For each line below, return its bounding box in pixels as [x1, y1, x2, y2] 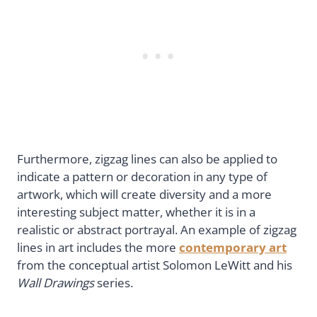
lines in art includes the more [17, 239, 179, 256]
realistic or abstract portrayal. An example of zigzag [17, 221, 296, 238]
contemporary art [179, 239, 287, 256]
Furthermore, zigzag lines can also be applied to [17, 151, 277, 168]
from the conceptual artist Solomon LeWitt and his [17, 257, 292, 274]
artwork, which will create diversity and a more [17, 186, 272, 203]
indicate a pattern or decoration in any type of [17, 168, 267, 185]
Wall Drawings [17, 275, 94, 292]
